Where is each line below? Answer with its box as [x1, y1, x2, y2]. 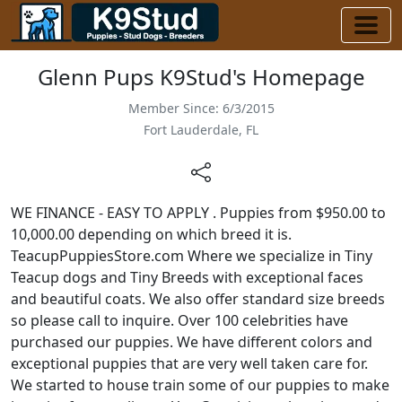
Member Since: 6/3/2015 [127, 100, 275, 117]
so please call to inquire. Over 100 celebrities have [11, 310, 348, 330]
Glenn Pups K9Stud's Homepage [37, 62, 365, 92]
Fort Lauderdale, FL [144, 121, 258, 138]
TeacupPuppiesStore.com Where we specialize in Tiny [11, 245, 372, 266]
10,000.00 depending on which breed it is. [11, 223, 292, 244]
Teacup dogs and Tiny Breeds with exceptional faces [11, 267, 363, 287]
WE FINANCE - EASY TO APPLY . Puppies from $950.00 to [11, 202, 386, 223]
